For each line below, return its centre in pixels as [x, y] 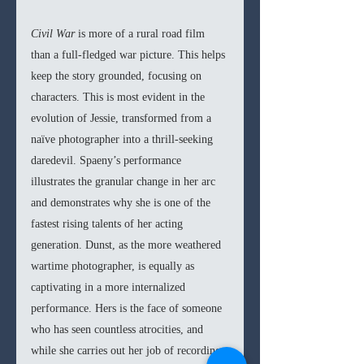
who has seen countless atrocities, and [119, 330]
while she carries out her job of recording [128, 351]
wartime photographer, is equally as [114, 266]
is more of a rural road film [143, 34]
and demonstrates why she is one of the [122, 203]
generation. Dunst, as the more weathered [128, 245]
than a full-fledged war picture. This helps [130, 55]
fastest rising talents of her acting [108, 224]
